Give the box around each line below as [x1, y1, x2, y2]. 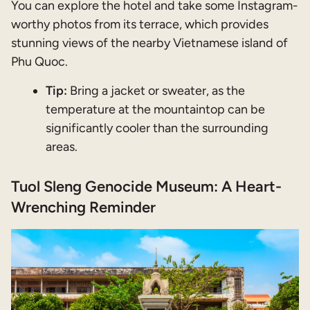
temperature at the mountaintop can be [46, 102, 265, 118]
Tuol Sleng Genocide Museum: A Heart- [11, 176, 282, 196]
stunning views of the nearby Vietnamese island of [11, 35, 288, 51]
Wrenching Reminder [11, 197, 156, 217]
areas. [46, 139, 77, 155]
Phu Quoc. [11, 54, 68, 70]
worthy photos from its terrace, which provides [11, 17, 268, 33]
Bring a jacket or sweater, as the [67, 83, 245, 99]
